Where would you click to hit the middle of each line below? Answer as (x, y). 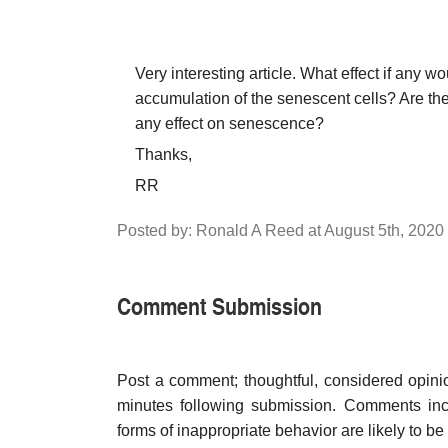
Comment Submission (219, 305)
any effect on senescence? (229, 123)
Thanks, (163, 154)
